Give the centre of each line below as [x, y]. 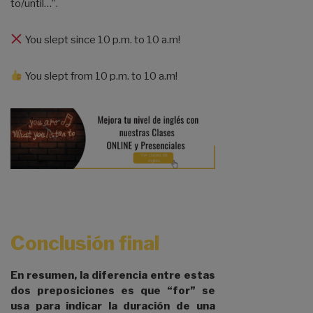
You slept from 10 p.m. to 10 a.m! [100, 76]
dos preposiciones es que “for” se [113, 290]
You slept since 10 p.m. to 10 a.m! [102, 39]
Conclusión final [85, 243]
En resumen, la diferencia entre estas [113, 275]
